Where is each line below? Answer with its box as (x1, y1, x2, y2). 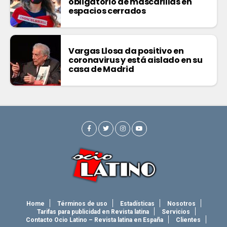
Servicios (161, 208, 190, 215)
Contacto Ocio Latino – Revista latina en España (26, 216, 163, 223)
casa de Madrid (68, 63, 136, 75)
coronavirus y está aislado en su (68, 54, 203, 66)
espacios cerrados (68, 5, 147, 17)
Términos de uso (57, 200, 107, 207)
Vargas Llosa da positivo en (68, 45, 184, 57)
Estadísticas (120, 200, 155, 207)
